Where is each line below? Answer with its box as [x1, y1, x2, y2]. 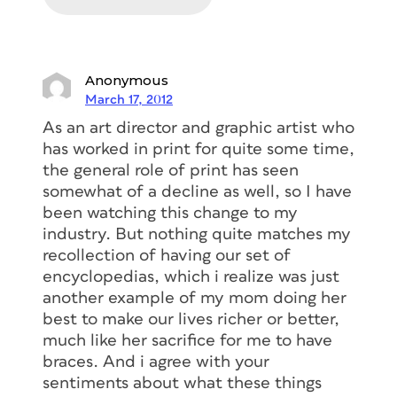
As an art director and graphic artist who [43, 120, 354, 137]
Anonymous [85, 72, 168, 90]
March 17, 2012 [85, 93, 173, 107]
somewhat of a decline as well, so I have [43, 183, 352, 201]
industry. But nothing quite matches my [43, 226, 351, 244]
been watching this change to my [43, 205, 298, 222]
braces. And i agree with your [43, 354, 269, 371]
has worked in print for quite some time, [43, 141, 354, 159]
